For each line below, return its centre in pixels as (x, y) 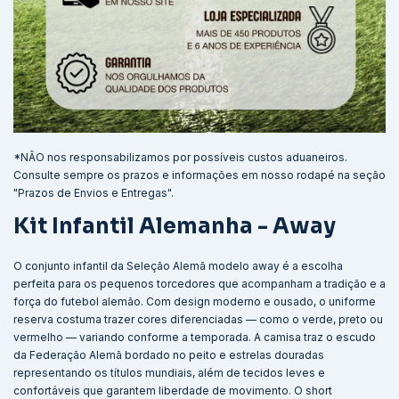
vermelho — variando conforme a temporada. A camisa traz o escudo (195, 337)
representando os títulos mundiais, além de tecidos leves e (169, 372)
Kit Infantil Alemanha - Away (175, 226)
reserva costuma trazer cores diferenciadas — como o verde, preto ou (198, 319)
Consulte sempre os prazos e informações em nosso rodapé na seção (199, 175)
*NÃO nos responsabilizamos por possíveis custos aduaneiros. (180, 157)
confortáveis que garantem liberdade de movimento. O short (173, 390)
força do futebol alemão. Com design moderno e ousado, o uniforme (195, 301)
